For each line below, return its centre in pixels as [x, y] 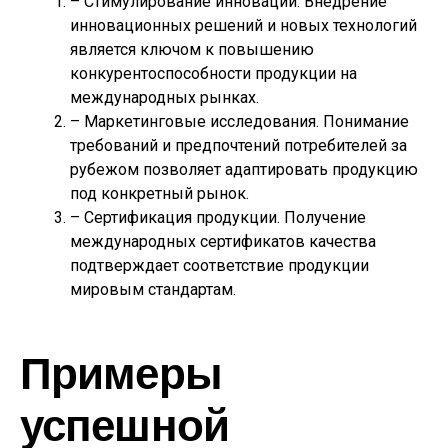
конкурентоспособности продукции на [213, 73]
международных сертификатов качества [223, 241]
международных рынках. [164, 97]
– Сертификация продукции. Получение [218, 217]
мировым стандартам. [153, 289]
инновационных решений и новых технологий [243, 25]
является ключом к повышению [192, 49]
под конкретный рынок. [159, 193]
